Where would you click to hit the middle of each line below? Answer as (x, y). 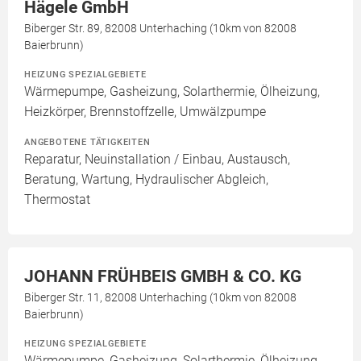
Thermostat (57, 200)
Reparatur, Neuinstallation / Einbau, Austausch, (157, 160)
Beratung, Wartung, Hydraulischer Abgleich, (146, 180)
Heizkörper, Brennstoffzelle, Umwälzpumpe (145, 112)
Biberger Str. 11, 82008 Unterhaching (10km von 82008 (160, 298)
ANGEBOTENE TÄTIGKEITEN (87, 142)
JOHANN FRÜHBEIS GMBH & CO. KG (163, 277)
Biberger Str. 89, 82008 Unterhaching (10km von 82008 (160, 29)
